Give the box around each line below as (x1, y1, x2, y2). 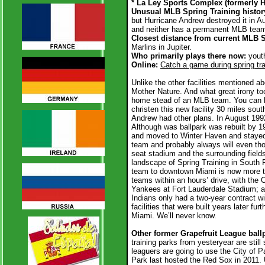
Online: (131, 60, 160, 69)
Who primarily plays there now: (131, 51, 248, 60)
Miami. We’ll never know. (131, 211, 216, 220)
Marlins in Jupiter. (131, 43, 192, 51)
